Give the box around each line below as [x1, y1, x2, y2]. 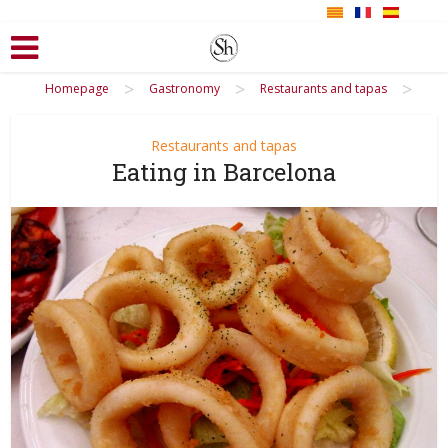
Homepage [45, 79, 109, 97]
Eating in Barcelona [112, 155, 336, 188]
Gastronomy [149, 79, 220, 97]
